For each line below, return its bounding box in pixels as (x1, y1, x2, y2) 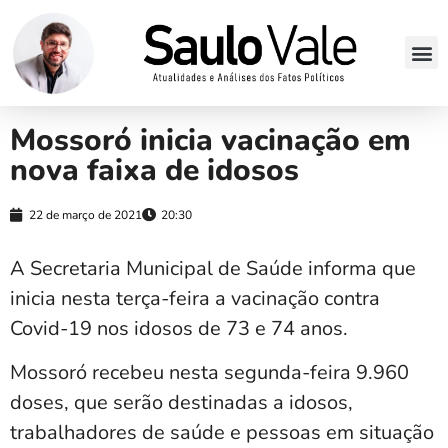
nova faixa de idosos (10, 149, 299, 191)
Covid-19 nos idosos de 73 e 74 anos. (10, 314, 348, 342)
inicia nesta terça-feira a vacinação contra (10, 284, 380, 312)
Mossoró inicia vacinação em (10, 119, 411, 161)
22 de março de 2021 (29, 206, 142, 223)
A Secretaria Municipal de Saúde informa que (10, 254, 416, 282)
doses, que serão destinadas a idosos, (10, 388, 353, 416)
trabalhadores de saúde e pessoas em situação (10, 418, 434, 446)
